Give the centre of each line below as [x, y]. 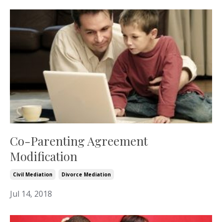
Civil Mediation [33, 174]
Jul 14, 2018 [31, 194]
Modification [44, 156]
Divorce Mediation [86, 174]
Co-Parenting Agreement [79, 140]
